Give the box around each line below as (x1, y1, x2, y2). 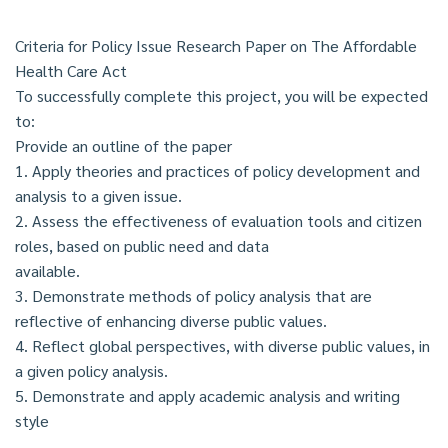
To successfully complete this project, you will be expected (15, 84, 428, 106)
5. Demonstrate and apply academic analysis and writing (15, 384, 400, 406)
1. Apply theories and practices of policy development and (15, 159, 420, 181)
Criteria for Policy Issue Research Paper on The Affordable (15, 34, 417, 56)
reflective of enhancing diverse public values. (15, 309, 327, 331)
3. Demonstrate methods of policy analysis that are (15, 284, 372, 306)
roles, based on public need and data (15, 234, 269, 256)
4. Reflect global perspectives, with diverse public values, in (15, 334, 430, 356)
